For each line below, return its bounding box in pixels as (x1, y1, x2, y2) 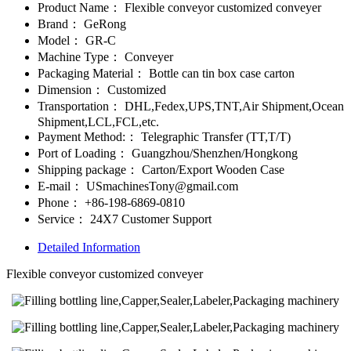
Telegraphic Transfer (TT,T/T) (138, 129, 291, 143)
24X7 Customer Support (87, 212, 212, 226)
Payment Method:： (38, 129, 138, 143)
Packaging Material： (38, 66, 146, 80)
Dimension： (38, 82, 104, 96)
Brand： (38, 16, 81, 31)
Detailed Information (38, 240, 140, 254)
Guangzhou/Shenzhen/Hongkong (128, 146, 298, 160)
